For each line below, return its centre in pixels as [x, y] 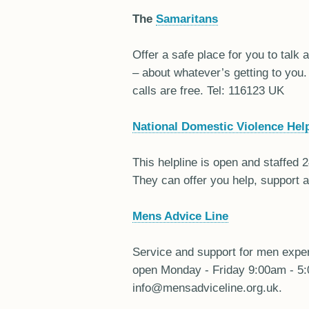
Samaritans [187, 19]
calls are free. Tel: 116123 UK [208, 90]
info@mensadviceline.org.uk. [207, 288]
